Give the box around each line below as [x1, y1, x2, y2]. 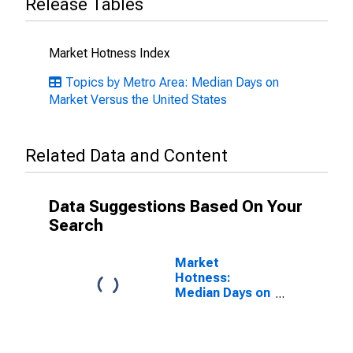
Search [49, 216, 103, 235]
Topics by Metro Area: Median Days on [65, 75, 279, 90]
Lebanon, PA [175, 315, 251, 330]
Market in [175, 300, 232, 315]
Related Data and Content [25, 146, 228, 165]
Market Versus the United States [49, 92, 227, 107]
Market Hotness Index [49, 46, 170, 61]
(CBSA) [175, 330, 218, 345]
